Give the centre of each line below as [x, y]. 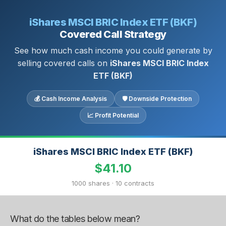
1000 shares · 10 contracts [113, 183]
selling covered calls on [64, 63]
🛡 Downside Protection [157, 99]
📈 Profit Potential [113, 115]
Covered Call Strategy [113, 34]
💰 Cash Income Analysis [71, 99]
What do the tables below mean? [75, 219]
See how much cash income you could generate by [113, 50]
